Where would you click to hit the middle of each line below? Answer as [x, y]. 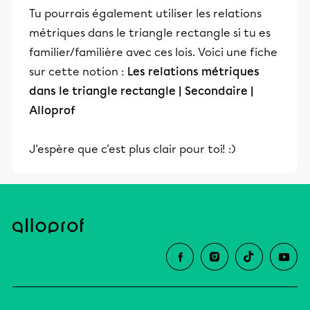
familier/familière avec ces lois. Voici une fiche [153, 53]
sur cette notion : [78, 72]
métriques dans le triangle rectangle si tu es [150, 33]
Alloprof [52, 111]
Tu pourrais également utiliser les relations [145, 14]
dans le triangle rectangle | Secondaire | [142, 91]
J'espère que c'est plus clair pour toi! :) [133, 149]
